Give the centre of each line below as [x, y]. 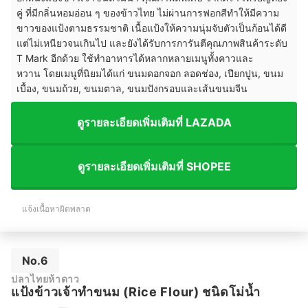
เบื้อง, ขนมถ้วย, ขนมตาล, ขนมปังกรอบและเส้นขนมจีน [132, 89]
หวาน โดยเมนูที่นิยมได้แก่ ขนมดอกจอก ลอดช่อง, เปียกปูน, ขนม [150, 74]
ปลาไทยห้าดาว [45, 279]
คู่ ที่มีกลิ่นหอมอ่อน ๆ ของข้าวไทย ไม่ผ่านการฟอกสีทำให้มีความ [148, 13]
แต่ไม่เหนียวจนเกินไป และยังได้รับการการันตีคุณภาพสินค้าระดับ [152, 43]
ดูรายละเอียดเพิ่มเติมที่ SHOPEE [154, 166]
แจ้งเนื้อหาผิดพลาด [56, 209]
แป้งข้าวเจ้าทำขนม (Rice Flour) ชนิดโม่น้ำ [136, 292]
